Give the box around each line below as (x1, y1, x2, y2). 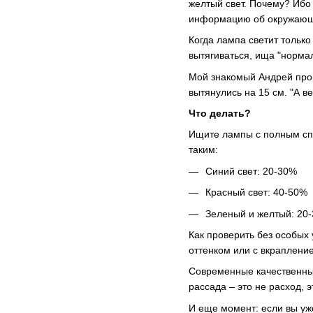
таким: (189, 144, 218, 156)
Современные (189, 265, 256, 277)
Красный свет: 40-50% (205, 187, 307, 198)
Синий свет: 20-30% (205, 165, 297, 177)
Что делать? (189, 108, 251, 119)
